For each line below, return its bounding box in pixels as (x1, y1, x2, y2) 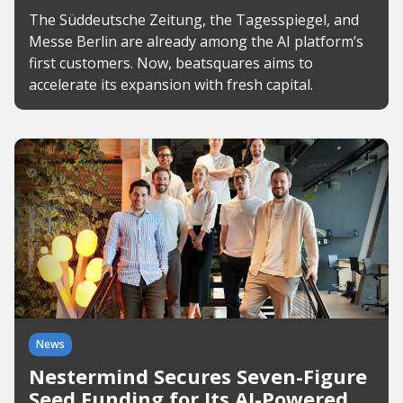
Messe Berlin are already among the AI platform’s (29, 31, 363, 51)
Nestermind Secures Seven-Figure (29, 363, 367, 390)
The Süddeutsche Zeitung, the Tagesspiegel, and (29, 10, 359, 30)
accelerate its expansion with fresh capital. (29, 75, 313, 94)
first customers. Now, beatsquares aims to (29, 53, 313, 73)
